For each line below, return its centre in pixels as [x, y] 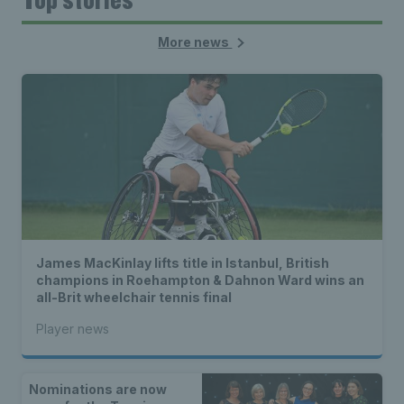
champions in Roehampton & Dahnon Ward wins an [200, 280]
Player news [73, 329]
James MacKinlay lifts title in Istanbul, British [183, 263]
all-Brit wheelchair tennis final [134, 297]
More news [195, 42]
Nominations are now [98, 389]
